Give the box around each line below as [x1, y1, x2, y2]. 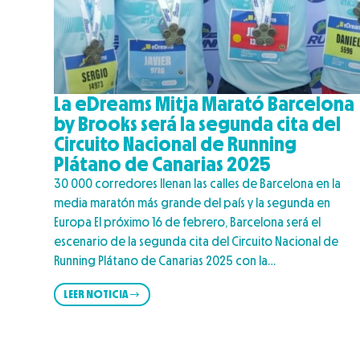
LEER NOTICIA [63, 286, 129, 301]
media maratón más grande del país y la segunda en [54, 195, 331, 211]
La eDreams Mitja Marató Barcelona [54, 92, 355, 117]
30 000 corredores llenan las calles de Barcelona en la [54, 176, 342, 192]
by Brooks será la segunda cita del [54, 112, 342, 137]
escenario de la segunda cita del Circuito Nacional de [54, 234, 339, 250]
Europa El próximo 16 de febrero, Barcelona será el [54, 215, 321, 231]
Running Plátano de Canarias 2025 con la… [54, 253, 276, 269]
